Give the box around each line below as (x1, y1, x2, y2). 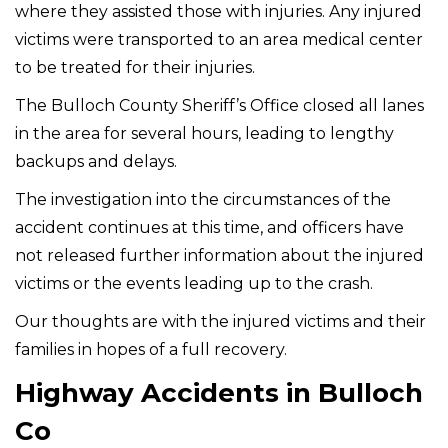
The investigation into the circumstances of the (15, 189, 391, 209)
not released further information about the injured (15, 245, 424, 265)
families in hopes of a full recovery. (15, 339, 287, 359)
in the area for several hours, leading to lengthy (15, 123, 394, 143)
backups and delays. (15, 151, 177, 171)
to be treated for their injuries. (15, 57, 255, 77)
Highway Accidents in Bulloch (15, 376, 423, 409)
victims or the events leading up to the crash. (15, 273, 373, 293)
